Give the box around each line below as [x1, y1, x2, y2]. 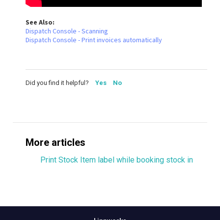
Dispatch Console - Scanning [26, 26, 108, 35]
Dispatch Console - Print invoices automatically [26, 35, 162, 44]
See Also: [26, 17, 55, 27]
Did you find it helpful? [26, 79, 90, 86]
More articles [26, 137, 85, 149]
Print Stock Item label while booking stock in [40, 155, 193, 165]
